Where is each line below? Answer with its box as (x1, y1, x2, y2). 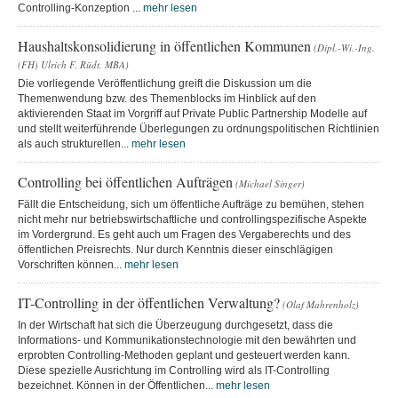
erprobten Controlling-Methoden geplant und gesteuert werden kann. (18, 348, 350, 362)
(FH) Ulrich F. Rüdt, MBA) (18, 57, 129, 71)
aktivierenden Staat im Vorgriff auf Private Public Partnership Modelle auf (18, 107, 367, 120)
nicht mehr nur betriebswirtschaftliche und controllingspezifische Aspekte (18, 212, 367, 226)
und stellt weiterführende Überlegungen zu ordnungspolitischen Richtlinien (18, 122, 379, 135)
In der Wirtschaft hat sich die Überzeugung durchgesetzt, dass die (18, 318, 333, 331)
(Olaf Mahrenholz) (283, 297, 359, 311)
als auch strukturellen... (18, 137, 131, 150)
